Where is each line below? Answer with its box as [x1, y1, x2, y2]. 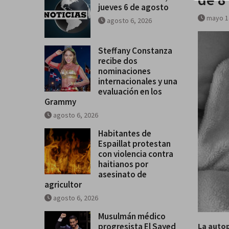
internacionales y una [98, 75, 177, 87]
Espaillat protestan [98, 138, 171, 149]
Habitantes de [98, 127, 151, 139]
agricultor [44, 178, 82, 190]
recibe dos [98, 55, 138, 66]
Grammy [44, 96, 76, 107]
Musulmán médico [98, 210, 166, 222]
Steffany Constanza [98, 44, 172, 56]
